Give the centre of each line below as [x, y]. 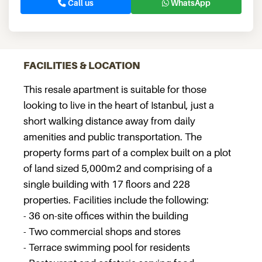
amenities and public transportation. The [113, 137]
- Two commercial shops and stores [102, 232]
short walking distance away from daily [109, 121]
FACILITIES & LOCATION [82, 65]
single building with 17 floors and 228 [107, 184]
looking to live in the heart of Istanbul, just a [119, 105]
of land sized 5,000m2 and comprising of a [118, 168]
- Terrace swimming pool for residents [107, 247]
